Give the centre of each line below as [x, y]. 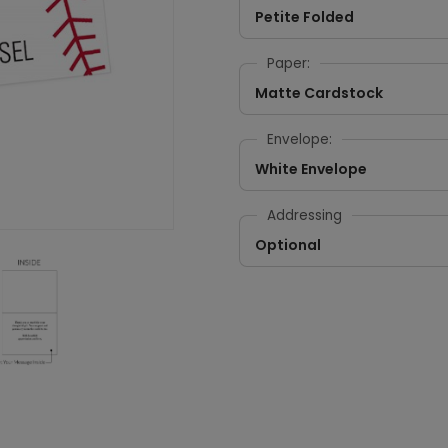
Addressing [304, 215]
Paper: [288, 63]
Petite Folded [304, 17]
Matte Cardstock [319, 93]
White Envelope [311, 169]
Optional [288, 245]
